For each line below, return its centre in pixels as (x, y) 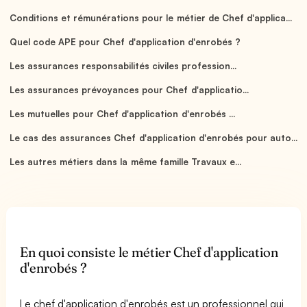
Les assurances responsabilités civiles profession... (123, 65)
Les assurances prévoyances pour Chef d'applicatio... (129, 89)
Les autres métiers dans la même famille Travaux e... (125, 161)
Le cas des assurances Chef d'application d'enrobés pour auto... (153, 137)
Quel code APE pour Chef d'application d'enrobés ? (125, 41)
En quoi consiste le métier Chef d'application (149, 252)
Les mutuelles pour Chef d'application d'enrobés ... (122, 113)
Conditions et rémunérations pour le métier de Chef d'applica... (151, 17)
